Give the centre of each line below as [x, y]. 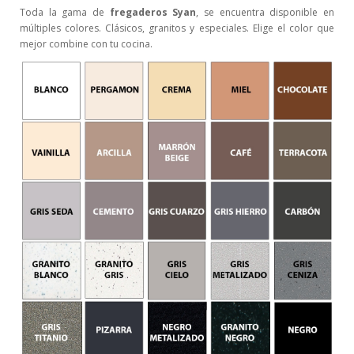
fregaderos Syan [153, 12]
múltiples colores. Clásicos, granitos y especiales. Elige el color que [177, 28]
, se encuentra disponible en [265, 12]
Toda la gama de [65, 12]
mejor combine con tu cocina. [86, 43]
